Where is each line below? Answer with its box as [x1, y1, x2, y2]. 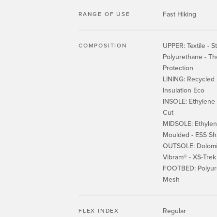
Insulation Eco [163, 86, 204, 94]
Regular [163, 207, 186, 215]
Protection [163, 64, 193, 72]
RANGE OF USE [78, 11, 130, 17]
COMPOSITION [78, 42, 127, 49]
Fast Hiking [163, 10, 196, 18]
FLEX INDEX [78, 207, 119, 214]
